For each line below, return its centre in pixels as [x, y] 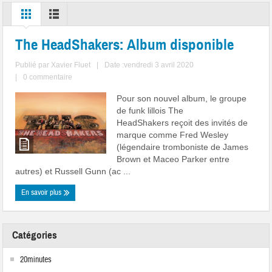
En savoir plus [42, 193]
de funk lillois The [150, 111]
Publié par [33, 65]
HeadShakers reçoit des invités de [182, 123]
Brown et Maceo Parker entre [173, 159]
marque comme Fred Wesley [173, 135]
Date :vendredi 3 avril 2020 [149, 65]
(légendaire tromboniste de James [183, 147]
